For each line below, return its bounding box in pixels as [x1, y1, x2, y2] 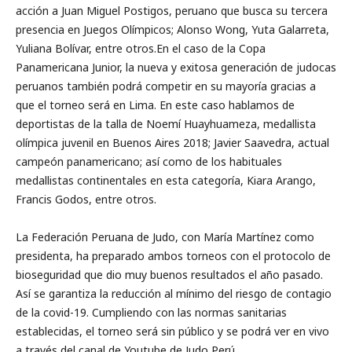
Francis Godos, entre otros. [16, 192, 156, 207]
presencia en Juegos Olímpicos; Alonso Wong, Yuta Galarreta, [16, 22, 329, 38]
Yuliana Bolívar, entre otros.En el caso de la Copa [16, 41, 266, 57]
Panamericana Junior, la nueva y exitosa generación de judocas [16, 60, 336, 75]
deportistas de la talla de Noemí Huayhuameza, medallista [16, 116, 316, 132]
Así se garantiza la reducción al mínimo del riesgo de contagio [16, 286, 332, 302]
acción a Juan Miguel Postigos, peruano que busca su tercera [16, 3, 328, 19]
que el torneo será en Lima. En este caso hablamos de [16, 97, 295, 113]
